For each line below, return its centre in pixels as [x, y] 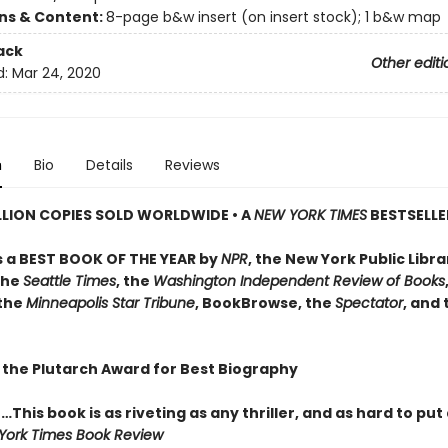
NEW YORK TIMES [310, 215]
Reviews [192, 165]
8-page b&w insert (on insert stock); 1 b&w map [273, 17]
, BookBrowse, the [264, 303]
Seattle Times [69, 281]
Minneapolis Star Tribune [110, 303]
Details [109, 165]
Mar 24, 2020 [56, 73]
